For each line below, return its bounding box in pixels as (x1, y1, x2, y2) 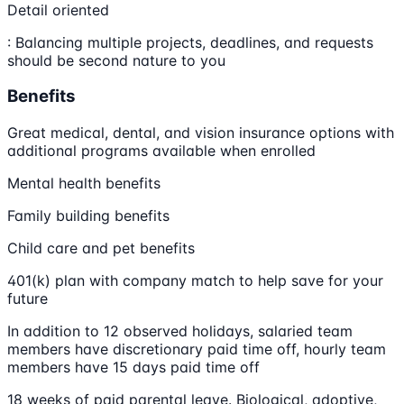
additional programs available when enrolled (7, 142, 316, 161)
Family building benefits (7, 207, 170, 225)
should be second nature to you (7, 50, 225, 69)
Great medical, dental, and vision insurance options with (7, 124, 394, 142)
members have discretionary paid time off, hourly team (7, 340, 386, 359)
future (7, 289, 48, 308)
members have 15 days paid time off (7, 358, 260, 377)
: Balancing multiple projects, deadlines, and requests (7, 32, 373, 51)
